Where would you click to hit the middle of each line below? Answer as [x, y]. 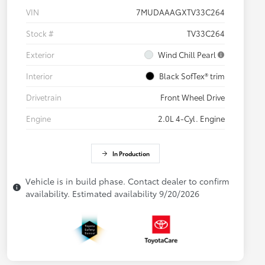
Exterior [40, 55]
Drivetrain [44, 97]
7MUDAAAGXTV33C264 [180, 12]
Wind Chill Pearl [187, 55]
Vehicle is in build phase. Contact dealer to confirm [127, 181]
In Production [131, 154]
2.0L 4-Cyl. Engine [191, 119]
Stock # [40, 33]
